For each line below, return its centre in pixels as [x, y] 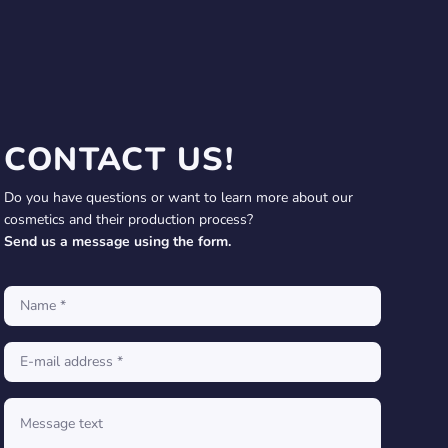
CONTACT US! [119, 159]
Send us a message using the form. [118, 241]
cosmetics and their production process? [129, 219]
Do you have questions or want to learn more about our [179, 197]
